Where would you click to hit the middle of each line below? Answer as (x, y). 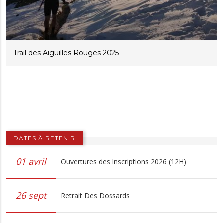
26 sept (31, 195)
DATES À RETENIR (44, 138)
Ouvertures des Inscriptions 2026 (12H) (123, 161)
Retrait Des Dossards (95, 195)
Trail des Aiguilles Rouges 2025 (66, 53)
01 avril (31, 162)
